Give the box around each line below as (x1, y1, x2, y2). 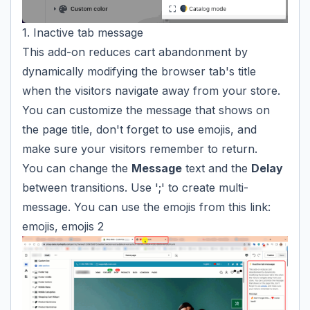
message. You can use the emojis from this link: (22, 199, 271, 214)
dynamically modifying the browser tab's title (22, 64, 256, 78)
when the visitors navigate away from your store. (22, 83, 280, 98)
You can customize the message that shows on (22, 102, 270, 117)
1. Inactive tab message (22, 25, 143, 39)
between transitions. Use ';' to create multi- (22, 180, 248, 194)
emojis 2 (62, 219, 104, 233)
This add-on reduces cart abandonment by (22, 44, 248, 59)
